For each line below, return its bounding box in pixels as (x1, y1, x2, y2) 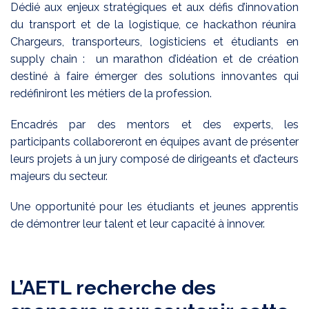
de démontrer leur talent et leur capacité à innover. (10, 217, 268, 230)
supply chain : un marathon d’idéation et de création (10, 52, 299, 66)
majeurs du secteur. (10, 169, 108, 183)
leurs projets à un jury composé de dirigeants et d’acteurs (10, 152, 299, 166)
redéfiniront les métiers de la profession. (10, 87, 215, 101)
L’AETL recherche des (10, 276, 216, 300)
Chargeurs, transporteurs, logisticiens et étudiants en (10, 35, 299, 49)
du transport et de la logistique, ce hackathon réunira (10, 18, 299, 32)
